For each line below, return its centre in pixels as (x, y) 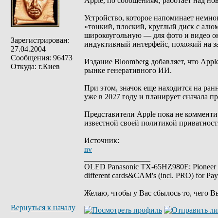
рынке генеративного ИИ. (128, 70)
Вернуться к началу (43, 208)
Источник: (102, 140)
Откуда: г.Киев (35, 66)
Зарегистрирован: (40, 40)
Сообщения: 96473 (42, 58)
